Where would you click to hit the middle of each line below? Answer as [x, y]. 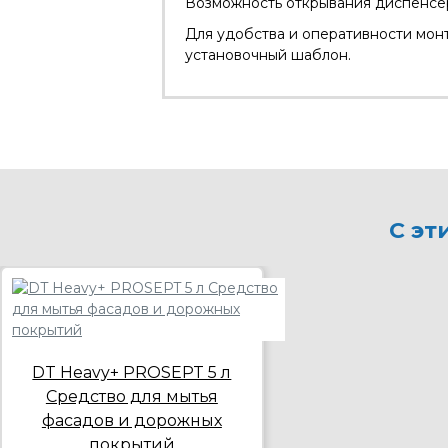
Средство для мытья [131, 396]
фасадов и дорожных [131, 420]
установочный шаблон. [268, 54]
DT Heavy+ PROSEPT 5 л [132, 372]
